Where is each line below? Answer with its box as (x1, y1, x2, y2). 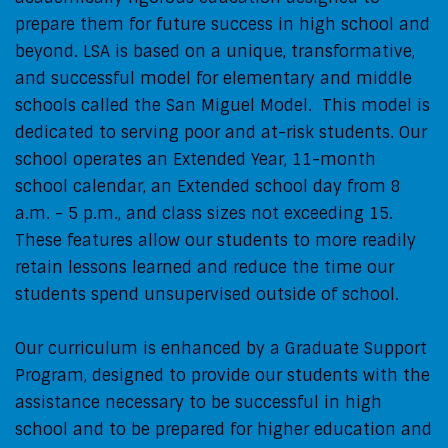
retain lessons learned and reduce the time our (15, 256, 394, 278)
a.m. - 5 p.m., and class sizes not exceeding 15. (15, 202, 393, 224)
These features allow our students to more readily (15, 229, 416, 251)
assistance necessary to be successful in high (15, 391, 382, 413)
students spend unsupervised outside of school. (15, 283, 399, 305)
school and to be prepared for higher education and (15, 418, 432, 440)
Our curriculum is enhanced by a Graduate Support (15, 337, 427, 359)
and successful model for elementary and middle (15, 67, 412, 89)
